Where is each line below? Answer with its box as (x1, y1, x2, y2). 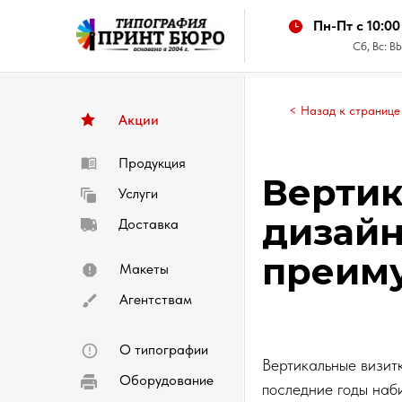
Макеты (119, 260, 169, 277)
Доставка (118, 215, 179, 232)
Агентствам (119, 291, 192, 308)
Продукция (118, 154, 186, 171)
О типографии (119, 341, 208, 358)
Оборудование (119, 371, 214, 389)
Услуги (118, 185, 158, 202)
